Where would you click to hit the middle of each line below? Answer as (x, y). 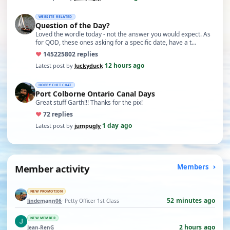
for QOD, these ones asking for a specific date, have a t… (116, 42)
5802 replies (80, 54)
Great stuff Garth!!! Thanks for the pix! (89, 102)
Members (194, 167)
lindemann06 (44, 200)
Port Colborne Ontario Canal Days (95, 94)
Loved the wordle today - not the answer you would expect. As (123, 34)
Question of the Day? (73, 25)
